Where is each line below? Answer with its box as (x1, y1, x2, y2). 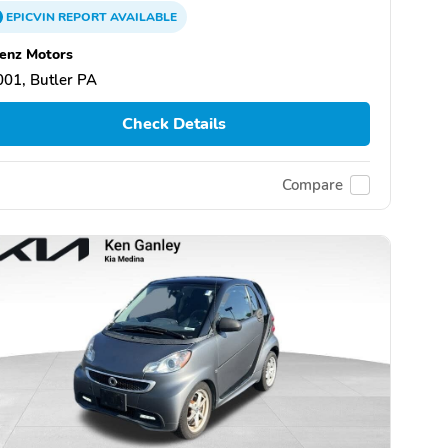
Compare (282, 175, 343, 196)
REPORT (58, 9, 107, 26)
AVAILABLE (107, 9, 177, 26)
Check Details (121, 113, 226, 136)
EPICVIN (6, 9, 58, 26)
